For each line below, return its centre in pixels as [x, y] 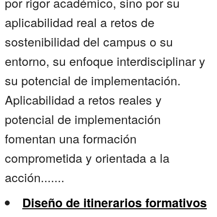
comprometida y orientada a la [87, 158]
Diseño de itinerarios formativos [115, 203]
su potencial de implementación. [93, 80]
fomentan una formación [71, 138]
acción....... [35, 177]
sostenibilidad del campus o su [89, 41]
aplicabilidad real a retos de [80, 22]
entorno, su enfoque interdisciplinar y [105, 61]
